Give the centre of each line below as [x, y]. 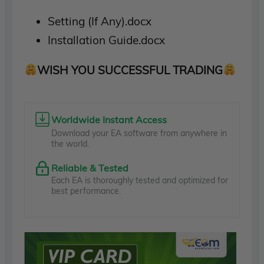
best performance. [86, 191]
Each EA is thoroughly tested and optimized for [140, 180]
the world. [70, 143]
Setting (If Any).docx [100, 21]
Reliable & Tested [90, 168]
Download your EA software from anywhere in [139, 133]
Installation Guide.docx [107, 40]
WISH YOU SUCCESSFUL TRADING [130, 70]
